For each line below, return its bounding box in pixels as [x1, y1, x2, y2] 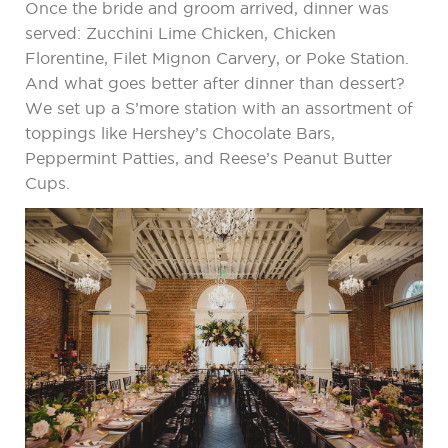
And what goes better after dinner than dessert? [25, 74, 405, 93]
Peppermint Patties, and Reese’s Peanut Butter [25, 149, 392, 168]
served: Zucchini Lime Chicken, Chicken [25, 24, 336, 43]
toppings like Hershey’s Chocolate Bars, [25, 124, 335, 143]
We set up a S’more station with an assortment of [25, 99, 413, 118]
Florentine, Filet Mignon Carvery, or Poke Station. [25, 49, 409, 68]
